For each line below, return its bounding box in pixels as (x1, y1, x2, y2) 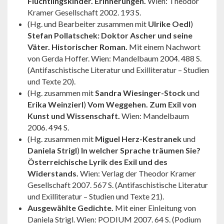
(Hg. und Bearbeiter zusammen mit (27, 18, 148, 28)
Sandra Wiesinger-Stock (93, 87, 187, 97)
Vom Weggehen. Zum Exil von (87, 99, 196, 109)
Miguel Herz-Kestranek (95, 133, 181, 143)
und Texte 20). (27, 76, 75, 86)
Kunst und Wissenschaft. (27, 110, 121, 120)
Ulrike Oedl (148, 18, 190, 28)
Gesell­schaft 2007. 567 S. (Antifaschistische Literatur (27, 179, 208, 189)
